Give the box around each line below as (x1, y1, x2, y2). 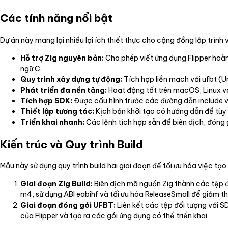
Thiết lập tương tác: (20, 106, 94, 116)
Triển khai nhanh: (20, 117, 84, 127)
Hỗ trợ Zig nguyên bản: (20, 53, 104, 63)
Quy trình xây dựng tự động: (20, 74, 122, 84)
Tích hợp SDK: (20, 96, 72, 105)
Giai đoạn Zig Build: (20, 179, 93, 189)
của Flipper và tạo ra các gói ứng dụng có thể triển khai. (20, 211, 209, 221)
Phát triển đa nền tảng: (20, 85, 107, 95)
